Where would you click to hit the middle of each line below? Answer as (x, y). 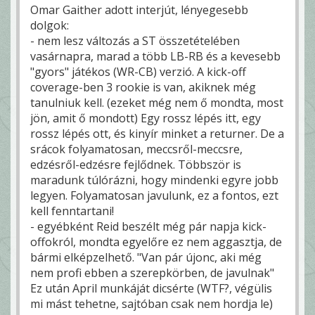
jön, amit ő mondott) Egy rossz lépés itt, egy (146, 118)
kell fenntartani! (72, 211)
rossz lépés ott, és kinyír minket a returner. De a (157, 134)
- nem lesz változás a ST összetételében (135, 41)
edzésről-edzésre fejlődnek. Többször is (136, 165)
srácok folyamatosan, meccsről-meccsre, (136, 149)
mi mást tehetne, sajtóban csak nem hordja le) (152, 304)
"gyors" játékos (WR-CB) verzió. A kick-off (138, 72)
